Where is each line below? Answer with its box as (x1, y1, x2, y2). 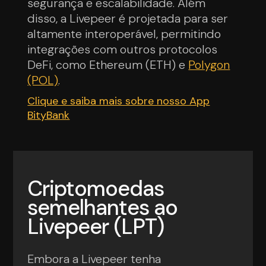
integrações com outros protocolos (27, 41, 218, 57)
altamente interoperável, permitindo (27, 26, 221, 42)
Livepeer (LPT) (27, 212, 164, 240)
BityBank (27, 107, 70, 122)
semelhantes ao (27, 193, 178, 221)
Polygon (188, 56, 230, 72)
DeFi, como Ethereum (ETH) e (27, 56, 189, 72)
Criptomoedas (27, 174, 164, 202)
